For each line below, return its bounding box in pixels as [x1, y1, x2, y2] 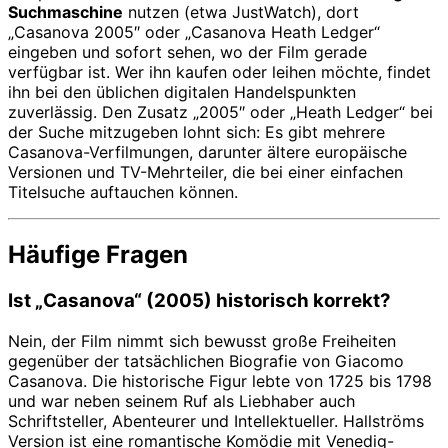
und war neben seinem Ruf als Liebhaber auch [8, 390, 355, 411]
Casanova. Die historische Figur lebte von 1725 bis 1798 [8, 370, 432, 391]
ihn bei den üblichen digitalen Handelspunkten [8, 82, 356, 102]
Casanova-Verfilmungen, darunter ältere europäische [8, 142, 407, 162]
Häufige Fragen [8, 239, 188, 269]
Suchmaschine [8, 2, 123, 22]
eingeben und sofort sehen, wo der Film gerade [8, 42, 367, 62]
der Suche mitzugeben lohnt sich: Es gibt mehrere [8, 122, 385, 142]
